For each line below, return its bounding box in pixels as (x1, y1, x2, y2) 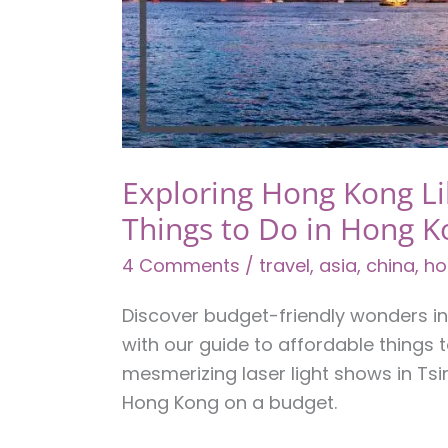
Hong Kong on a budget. (122, 389, 337, 415)
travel (259, 253, 310, 278)
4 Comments (122, 253, 240, 278)
